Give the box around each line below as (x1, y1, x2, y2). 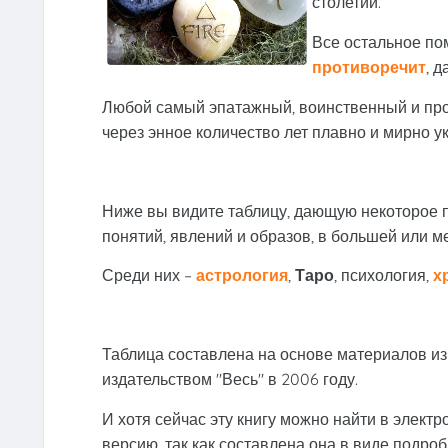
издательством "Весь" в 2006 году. (101, 369, 358, 390)
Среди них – (101, 265, 196, 286)
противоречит (311, 57, 426, 78)
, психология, (333, 265, 433, 286)
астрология (195, 265, 288, 286)
